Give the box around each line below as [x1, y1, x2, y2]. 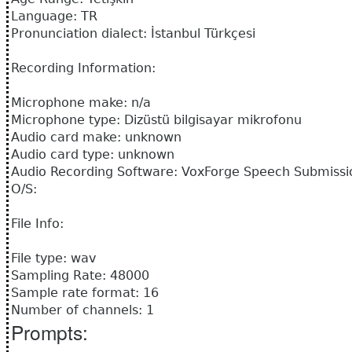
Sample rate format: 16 [11, 285, 159, 301]
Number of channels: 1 [11, 302, 154, 318]
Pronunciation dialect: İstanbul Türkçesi [11, 26, 255, 42]
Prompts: [11, 318, 88, 346]
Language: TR [11, 9, 97, 24]
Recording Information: [11, 60, 156, 76]
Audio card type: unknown [11, 147, 174, 163]
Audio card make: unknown [11, 130, 181, 145]
